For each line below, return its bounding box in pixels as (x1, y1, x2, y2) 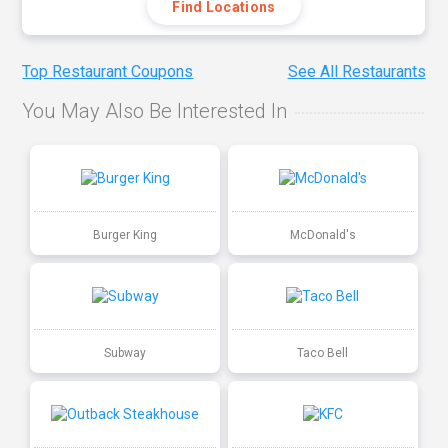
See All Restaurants (287, 62, 426, 82)
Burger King (93, 227, 158, 242)
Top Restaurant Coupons (22, 62, 194, 82)
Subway (104, 345, 147, 360)
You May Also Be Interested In (22, 99, 288, 124)
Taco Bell (297, 345, 349, 360)
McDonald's (289, 227, 356, 242)
